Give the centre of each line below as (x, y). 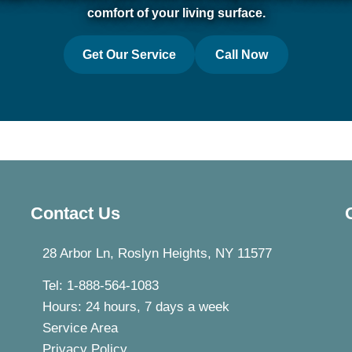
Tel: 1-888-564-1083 (101, 286)
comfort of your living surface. (176, 13)
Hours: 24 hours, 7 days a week (136, 307)
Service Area (80, 328)
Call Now (242, 55)
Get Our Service (129, 55)
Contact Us (75, 214)
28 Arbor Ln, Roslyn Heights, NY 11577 (157, 254)
